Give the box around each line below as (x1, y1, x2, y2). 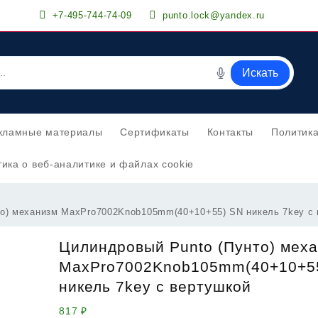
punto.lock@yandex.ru (163, 10, 265, 21)
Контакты (207, 126, 254, 138)
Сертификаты (120, 126, 190, 138)
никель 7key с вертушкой (59, 278, 252, 295)
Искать (242, 66, 279, 79)
